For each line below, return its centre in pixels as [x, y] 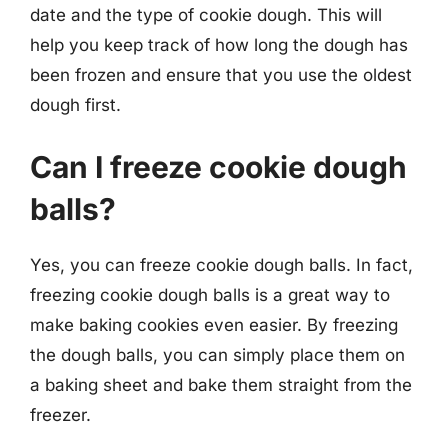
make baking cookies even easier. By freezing [214, 324]
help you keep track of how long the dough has [219, 45]
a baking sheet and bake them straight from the [221, 384]
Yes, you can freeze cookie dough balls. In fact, [221, 264]
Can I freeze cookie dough [218, 166]
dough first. [75, 105]
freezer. [60, 414]
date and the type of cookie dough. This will [206, 15]
